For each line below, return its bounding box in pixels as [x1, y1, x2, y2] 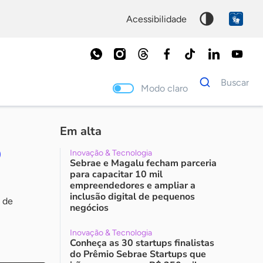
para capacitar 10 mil [70, 168, 163, 181]
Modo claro [149, 82, 188, 94]
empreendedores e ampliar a [70, 179, 195, 192]
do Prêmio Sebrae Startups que [70, 248, 206, 261]
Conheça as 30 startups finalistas [70, 237, 214, 249]
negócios [70, 201, 109, 214]
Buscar [227, 76, 249, 88]
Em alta [60, 123, 102, 139]
